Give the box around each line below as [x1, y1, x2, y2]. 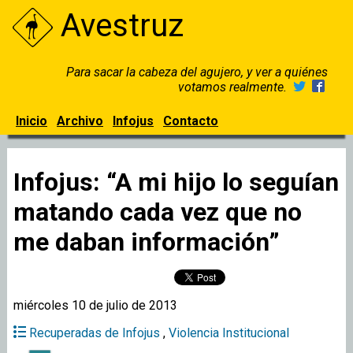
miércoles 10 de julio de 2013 [13, 298, 177, 313]
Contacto [163, 113, 218, 128]
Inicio [16, 113, 47, 128]
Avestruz [61, 7, 184, 44]
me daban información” [13, 227, 280, 257]
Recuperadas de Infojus [29, 325, 160, 340]
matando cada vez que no [13, 197, 302, 227]
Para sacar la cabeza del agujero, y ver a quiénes [66, 65, 328, 80]
